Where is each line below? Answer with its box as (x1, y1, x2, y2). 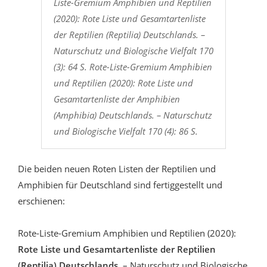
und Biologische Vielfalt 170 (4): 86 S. (53, 125, 198, 137)
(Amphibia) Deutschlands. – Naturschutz (53, 108, 212, 121)
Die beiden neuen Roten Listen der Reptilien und (18, 162, 216, 175)
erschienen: (18, 194, 65, 207)
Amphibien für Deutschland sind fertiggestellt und (18, 178, 222, 191)
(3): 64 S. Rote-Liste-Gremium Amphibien (53, 60, 212, 73)
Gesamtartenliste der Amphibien (53, 92, 180, 105)
